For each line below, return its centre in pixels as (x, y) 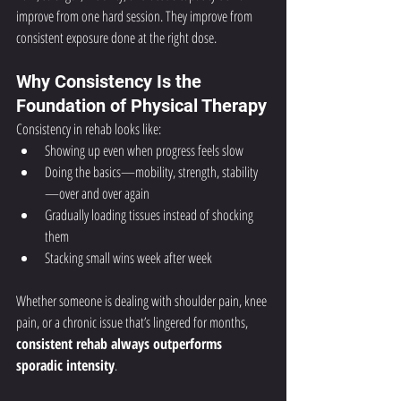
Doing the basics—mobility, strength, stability (151, 172)
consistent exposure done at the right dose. (116, 38)
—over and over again (97, 193)
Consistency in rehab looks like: (89, 129)
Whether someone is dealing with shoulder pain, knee (143, 301)
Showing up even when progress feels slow (144, 150)
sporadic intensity (65, 365)
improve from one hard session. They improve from (136, 16)
